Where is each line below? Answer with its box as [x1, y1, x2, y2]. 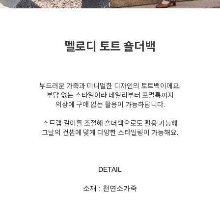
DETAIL [98, 165, 122, 174]
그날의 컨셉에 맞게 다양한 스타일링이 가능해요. [42, 128, 178, 137]
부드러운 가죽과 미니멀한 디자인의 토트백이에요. [39, 82, 181, 90]
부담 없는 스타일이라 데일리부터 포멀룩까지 [46, 91, 174, 100]
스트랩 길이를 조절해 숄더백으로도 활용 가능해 [42, 119, 178, 128]
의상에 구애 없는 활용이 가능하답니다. [55, 100, 165, 109]
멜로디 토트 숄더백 [64, 39, 156, 54]
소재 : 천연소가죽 [83, 184, 137, 192]
